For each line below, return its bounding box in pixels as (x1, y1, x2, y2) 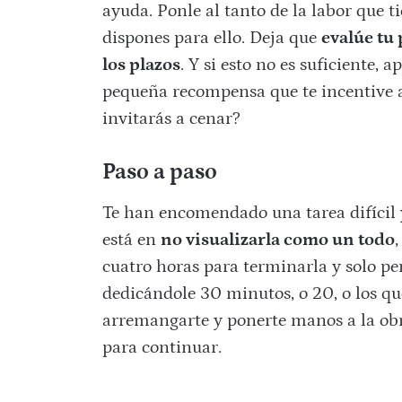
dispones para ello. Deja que (101, 28, 321, 48)
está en (101, 230, 161, 250)
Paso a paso (101, 160, 217, 186)
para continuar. (101, 337, 222, 358)
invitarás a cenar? (101, 109, 240, 129)
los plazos (101, 55, 180, 75)
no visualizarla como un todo (160, 230, 395, 250)
